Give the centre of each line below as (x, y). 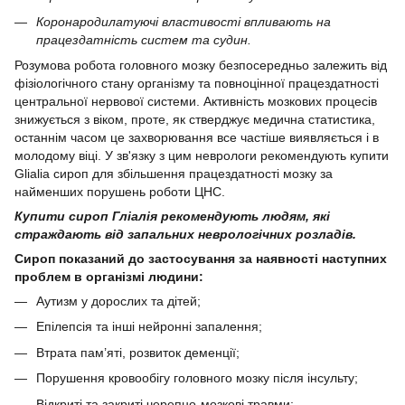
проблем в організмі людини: (109, 276)
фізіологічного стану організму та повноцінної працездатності (197, 83)
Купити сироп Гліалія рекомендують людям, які (172, 216)
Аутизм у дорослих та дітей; (118, 301)
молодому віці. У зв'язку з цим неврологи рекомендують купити (202, 155)
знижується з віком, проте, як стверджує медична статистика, (195, 119)
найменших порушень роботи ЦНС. (120, 191)
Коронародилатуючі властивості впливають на (184, 21)
